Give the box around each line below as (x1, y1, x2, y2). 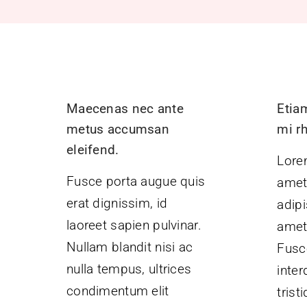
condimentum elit (66, 282, 169, 299)
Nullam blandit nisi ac (66, 238, 193, 255)
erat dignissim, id (66, 195, 168, 211)
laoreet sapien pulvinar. (66, 217, 201, 233)
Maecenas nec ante (66, 100, 184, 116)
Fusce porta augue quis (66, 173, 206, 189)
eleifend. (66, 141, 119, 158)
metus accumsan (66, 121, 169, 137)
